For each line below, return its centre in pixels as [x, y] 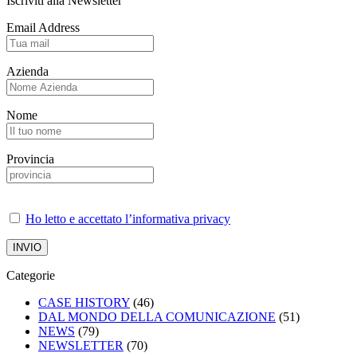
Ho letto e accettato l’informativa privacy [128, 219]
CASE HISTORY [84, 302]
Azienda [27, 71]
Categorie [31, 275]
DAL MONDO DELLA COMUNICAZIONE [157, 317]
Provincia [30, 159]
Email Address [43, 27]
